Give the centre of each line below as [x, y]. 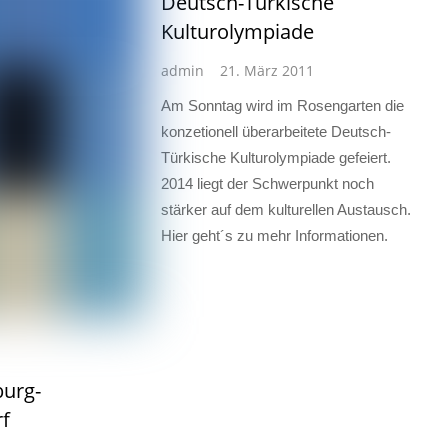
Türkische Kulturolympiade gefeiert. [275, 157]
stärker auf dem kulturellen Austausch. [285, 209]
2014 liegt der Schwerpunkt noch [267, 183]
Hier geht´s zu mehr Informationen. [274, 235]
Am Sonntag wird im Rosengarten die [282, 105]
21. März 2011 [266, 71]
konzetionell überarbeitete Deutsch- [275, 131]
